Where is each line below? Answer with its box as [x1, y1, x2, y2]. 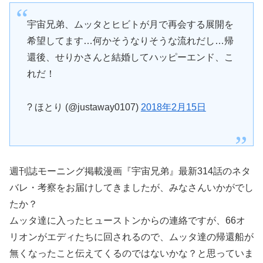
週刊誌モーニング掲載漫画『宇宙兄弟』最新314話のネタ [9, 166, 251, 176]
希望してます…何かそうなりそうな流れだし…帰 [26, 35, 234, 46]
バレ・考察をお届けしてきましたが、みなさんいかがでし [9, 182, 254, 193]
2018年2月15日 [140, 102, 206, 112]
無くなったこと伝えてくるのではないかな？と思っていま [9, 248, 254, 258]
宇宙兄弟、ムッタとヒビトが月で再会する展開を [26, 19, 234, 29]
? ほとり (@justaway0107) [26, 102, 141, 112]
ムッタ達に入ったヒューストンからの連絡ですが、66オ [9, 215, 245, 225]
